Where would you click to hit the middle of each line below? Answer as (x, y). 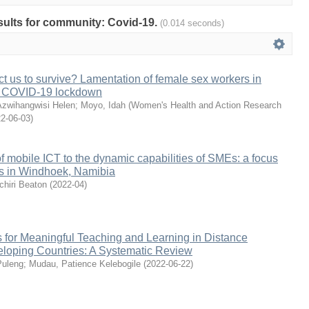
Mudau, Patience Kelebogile (85, 264)
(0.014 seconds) (192, 23)
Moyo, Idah (103, 105)
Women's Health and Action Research (206, 105)
